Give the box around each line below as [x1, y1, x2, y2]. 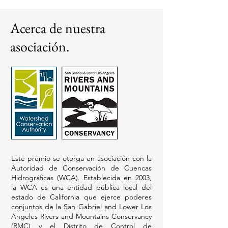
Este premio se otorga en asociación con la [11, 154, 152, 163]
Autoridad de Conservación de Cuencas [11, 163, 152, 173]
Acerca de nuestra [10, 19, 105, 37]
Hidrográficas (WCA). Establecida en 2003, [11, 173, 152, 182]
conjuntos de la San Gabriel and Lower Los [11, 202, 152, 211]
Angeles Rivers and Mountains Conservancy [11, 212, 152, 221]
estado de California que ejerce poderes [11, 192, 152, 202]
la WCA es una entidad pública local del [11, 183, 152, 192]
